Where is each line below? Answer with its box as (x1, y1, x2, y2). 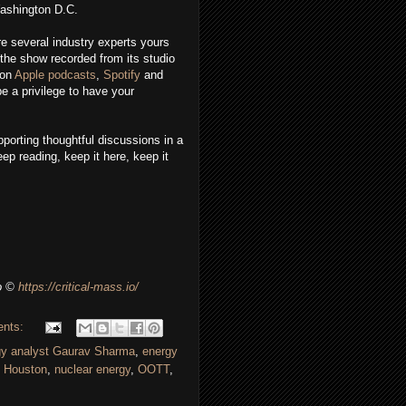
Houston (4, 362, 47, 377)
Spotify (103, 68, 140, 82)
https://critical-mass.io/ (18, 280, 139, 295)
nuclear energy (54, 362, 130, 377)
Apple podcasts (14, 68, 96, 82)
